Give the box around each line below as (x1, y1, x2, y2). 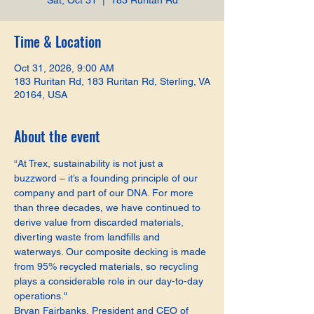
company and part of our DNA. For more (14, 187, 196, 198)
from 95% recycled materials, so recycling (14, 261, 201, 272)
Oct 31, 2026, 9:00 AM (14, 62, 114, 74)
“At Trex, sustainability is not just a (14, 158, 166, 169)
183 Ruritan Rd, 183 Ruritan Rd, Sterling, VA (14, 76, 210, 87)
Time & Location (14, 31, 101, 52)
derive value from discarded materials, (14, 217, 186, 228)
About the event (14, 125, 100, 146)
